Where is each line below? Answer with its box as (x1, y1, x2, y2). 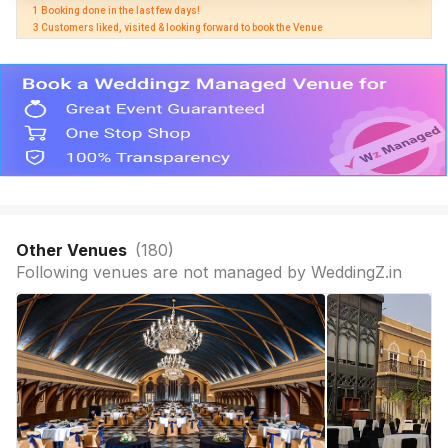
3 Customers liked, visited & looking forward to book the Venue (33, 22, 323, 33)
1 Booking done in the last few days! (33, 5, 202, 16)
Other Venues (16, 240, 135, 260)
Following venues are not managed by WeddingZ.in (16, 262, 402, 282)
